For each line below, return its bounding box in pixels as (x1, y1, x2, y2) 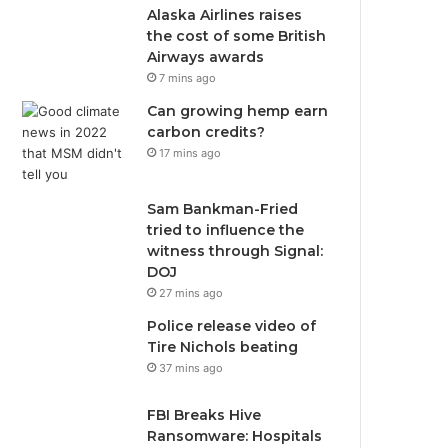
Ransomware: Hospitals (147, 427, 323, 445)
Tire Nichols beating (147, 338, 299, 356)
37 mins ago (159, 361, 224, 375)
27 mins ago (159, 286, 224, 300)
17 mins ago (159, 146, 222, 160)
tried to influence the (147, 221, 305, 239)
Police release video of (147, 317, 317, 335)
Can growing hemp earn (147, 102, 329, 120)
